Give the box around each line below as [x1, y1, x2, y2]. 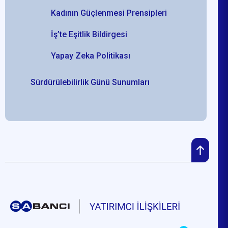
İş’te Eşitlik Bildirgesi [51, 29, 128, 39]
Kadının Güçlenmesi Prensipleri [51, 8, 167, 18]
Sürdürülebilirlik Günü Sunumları [31, 77, 150, 87]
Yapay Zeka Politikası [51, 50, 131, 61]
